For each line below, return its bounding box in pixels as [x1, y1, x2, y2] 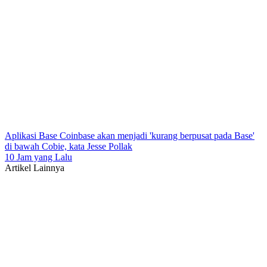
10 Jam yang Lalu [5, 152, 72, 162]
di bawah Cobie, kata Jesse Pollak [5, 141, 132, 151]
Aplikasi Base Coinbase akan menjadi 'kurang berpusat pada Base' [5, 131, 254, 141]
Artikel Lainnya [5, 163, 64, 173]
